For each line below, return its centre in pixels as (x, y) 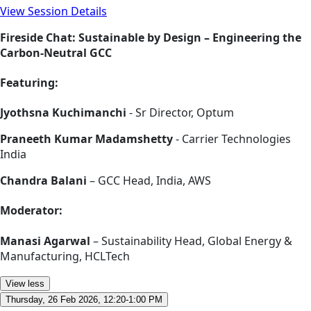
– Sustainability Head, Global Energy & (191, 241)
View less (25, 283)
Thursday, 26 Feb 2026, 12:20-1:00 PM (84, 299)
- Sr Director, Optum (180, 113)
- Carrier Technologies (232, 139)
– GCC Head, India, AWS (149, 181)
